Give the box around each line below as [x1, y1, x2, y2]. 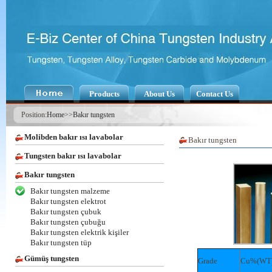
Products [89, 89, 120, 98]
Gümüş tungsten [24, 254, 79, 263]
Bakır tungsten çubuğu [30, 217, 106, 226]
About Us [144, 89, 175, 98]
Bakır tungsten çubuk [30, 207, 101, 216]
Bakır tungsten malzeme [30, 186, 110, 195]
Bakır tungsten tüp [30, 238, 92, 247]
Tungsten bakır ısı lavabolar [24, 151, 121, 160]
